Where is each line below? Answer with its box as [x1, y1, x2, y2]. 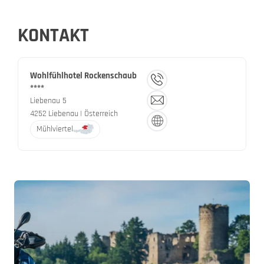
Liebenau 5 [30, 95, 67, 106]
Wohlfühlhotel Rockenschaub [30, 70, 137, 81]
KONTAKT [18, 22, 89, 48]
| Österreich [80, 108, 118, 119]
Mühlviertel [37, 123, 73, 134]
